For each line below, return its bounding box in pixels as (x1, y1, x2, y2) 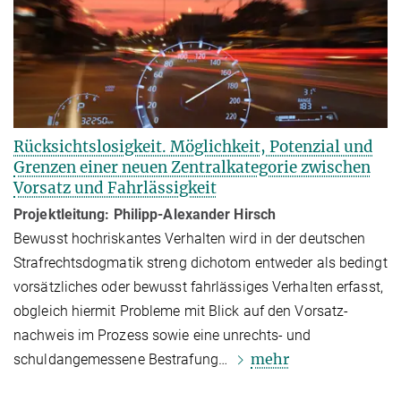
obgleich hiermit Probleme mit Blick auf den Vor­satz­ (13, 303, 349, 320)
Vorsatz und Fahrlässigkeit (13, 178, 217, 199)
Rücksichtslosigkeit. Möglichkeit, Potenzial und (13, 137, 373, 158)
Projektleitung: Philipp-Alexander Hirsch (13, 206, 276, 224)
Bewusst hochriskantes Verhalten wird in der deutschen (13, 230, 366, 248)
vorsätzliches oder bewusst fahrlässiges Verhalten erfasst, (13, 278, 383, 296)
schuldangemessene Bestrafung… (13, 351, 232, 369)
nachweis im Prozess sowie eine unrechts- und (13, 327, 311, 345)
